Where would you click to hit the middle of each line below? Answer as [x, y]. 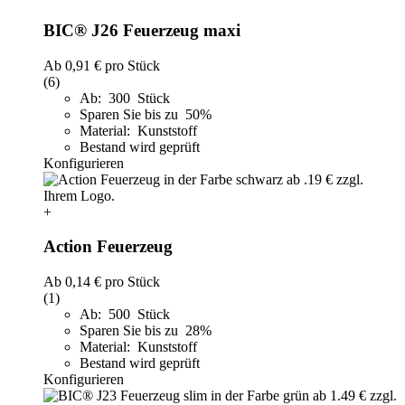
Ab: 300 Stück [125, 98]
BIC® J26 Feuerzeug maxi [142, 30]
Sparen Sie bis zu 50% [147, 114]
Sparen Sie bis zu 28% [147, 331]
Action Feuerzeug [108, 247]
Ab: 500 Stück [125, 315]
